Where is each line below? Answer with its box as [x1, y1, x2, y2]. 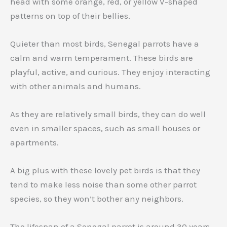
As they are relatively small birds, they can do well [10, 109, 206, 120]
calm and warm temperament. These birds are [10, 52, 193, 63]
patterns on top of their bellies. [10, 10, 130, 21]
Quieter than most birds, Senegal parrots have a [10, 38, 199, 49]
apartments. [10, 137, 59, 148]
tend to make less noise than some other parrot [10, 179, 197, 190]
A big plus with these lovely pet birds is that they [10, 165, 200, 176]
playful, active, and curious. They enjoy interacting [10, 66, 210, 77]
